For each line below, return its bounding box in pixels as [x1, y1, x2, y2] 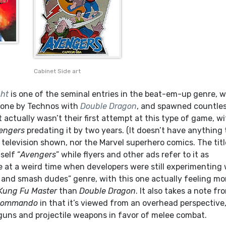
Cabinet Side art [34, 68, 81, 75]
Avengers [20, 150, 56, 160]
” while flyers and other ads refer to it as [56, 150, 209, 160]
